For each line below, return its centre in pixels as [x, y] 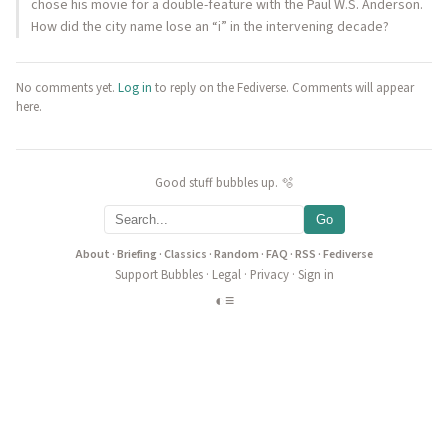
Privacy [269, 275]
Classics [185, 254]
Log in [135, 88]
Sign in [315, 275]
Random [236, 254]
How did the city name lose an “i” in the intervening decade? [210, 27]
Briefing [136, 254]
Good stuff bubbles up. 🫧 [224, 183]
